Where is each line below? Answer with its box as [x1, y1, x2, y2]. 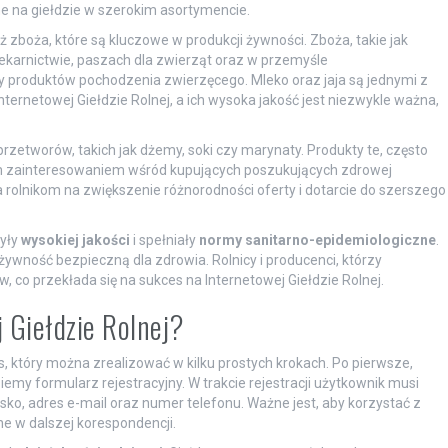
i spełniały [129, 232, 199, 248]
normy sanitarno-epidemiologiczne [198, 232, 436, 248]
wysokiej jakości [20, 232, 130, 248]
